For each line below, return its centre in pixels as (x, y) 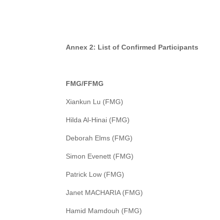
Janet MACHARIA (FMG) (105, 193)
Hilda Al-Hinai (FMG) (98, 120)
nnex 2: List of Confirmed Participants (135, 47)
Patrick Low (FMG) (95, 175)
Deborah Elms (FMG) (99, 138)
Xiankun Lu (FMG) (95, 102)
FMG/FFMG (85, 84)
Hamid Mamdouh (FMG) (104, 211)
